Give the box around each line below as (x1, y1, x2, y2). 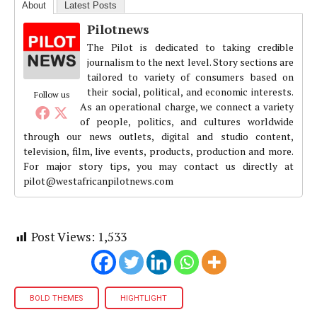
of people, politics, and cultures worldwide (80, 115, 294, 129)
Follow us (33, 89, 70, 100)
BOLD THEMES (30, 294, 83, 304)
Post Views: (31, 229, 95, 246)
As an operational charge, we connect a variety (80, 100, 294, 114)
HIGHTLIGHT (120, 294, 168, 304)
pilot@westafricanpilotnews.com (23, 174, 173, 188)
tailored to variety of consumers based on (87, 70, 294, 84)
